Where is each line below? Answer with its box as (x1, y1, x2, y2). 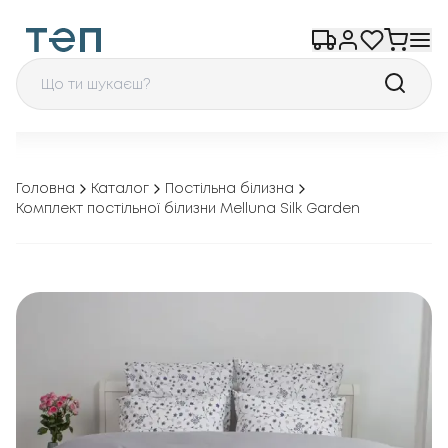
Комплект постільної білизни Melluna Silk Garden (16, 203, 360, 215)
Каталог (91, 183, 149, 195)
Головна (16, 183, 75, 195)
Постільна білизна (165, 183, 294, 195)
